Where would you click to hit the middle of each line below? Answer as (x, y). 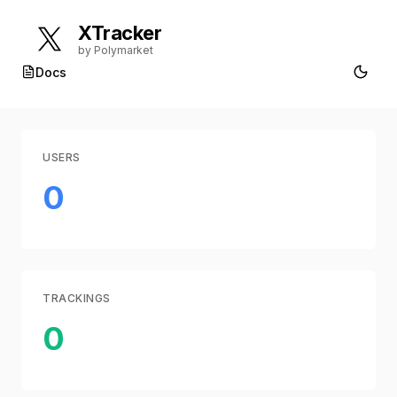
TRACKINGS (77, 298)
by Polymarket (116, 50)
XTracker (120, 33)
